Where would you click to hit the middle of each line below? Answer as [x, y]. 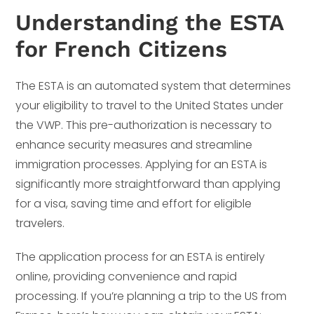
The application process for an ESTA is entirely [141, 257]
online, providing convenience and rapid [127, 276]
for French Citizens [122, 49]
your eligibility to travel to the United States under [150, 105]
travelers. [40, 223]
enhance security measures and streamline [134, 144]
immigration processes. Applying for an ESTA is [142, 164]
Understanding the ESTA [150, 22]
